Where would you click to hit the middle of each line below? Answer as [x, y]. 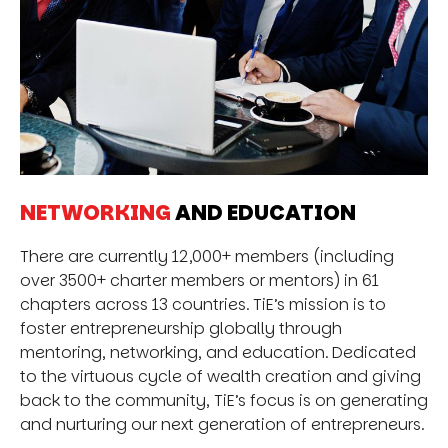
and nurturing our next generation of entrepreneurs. [222, 424]
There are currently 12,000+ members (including [207, 256]
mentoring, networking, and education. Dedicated [218, 352]
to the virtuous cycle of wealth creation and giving [220, 376]
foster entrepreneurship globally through [181, 328]
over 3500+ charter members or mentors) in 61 [199, 280]
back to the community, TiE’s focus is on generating [224, 400]
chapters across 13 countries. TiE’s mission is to [203, 304]
